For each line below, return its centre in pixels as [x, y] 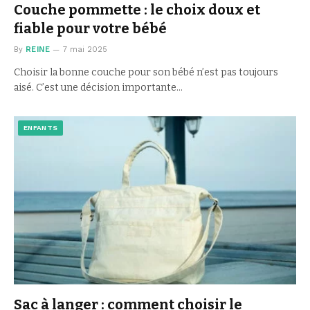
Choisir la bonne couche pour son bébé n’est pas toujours [146, 72]
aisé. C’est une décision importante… [98, 87]
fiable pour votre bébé [90, 28]
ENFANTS [41, 127]
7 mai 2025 [85, 49]
